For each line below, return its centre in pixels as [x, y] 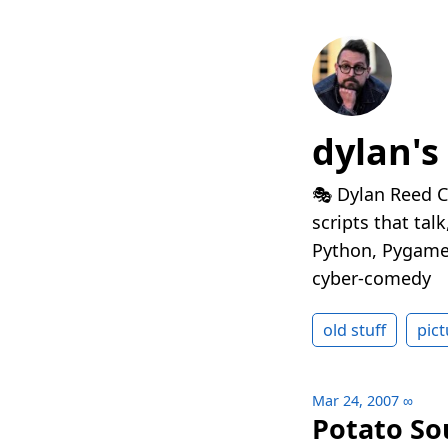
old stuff [354, 330]
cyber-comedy [371, 278]
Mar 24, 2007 [355, 401]
